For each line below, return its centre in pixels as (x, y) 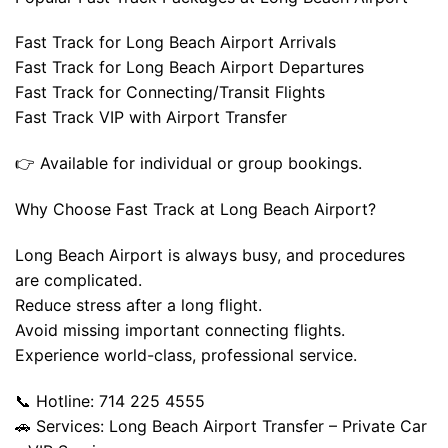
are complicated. (78, 279)
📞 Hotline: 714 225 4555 (110, 400)
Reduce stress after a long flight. (138, 304)
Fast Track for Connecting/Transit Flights (170, 92)
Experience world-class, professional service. (186, 354)
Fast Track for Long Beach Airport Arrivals (175, 42)
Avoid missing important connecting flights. (180, 329)
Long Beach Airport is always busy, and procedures (210, 254)
